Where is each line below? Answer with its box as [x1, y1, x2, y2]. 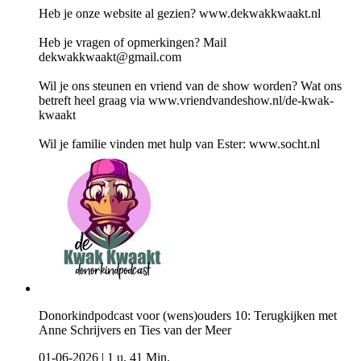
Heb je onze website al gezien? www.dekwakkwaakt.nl [39, 6, 321, 21]
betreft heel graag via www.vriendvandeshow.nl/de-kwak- [39, 93, 334, 108]
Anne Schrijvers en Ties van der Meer [39, 323, 231, 338]
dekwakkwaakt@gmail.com [39, 50, 181, 64]
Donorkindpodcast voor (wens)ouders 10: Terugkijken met [39, 309, 337, 323]
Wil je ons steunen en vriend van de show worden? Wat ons [39, 79, 342, 93]
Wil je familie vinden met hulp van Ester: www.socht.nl [39, 137, 320, 151]
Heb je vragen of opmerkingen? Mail [39, 35, 226, 50]
